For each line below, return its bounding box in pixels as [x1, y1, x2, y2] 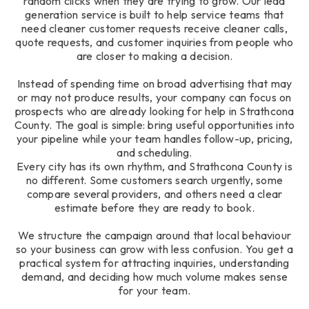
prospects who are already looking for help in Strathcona [14, 103, 295, 118]
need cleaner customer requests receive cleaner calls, [21, 21, 288, 35]
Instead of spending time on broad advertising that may [17, 76, 292, 90]
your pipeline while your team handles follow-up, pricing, [16, 131, 293, 146]
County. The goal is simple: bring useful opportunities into [14, 117, 295, 132]
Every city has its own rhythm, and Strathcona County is [17, 159, 292, 173]
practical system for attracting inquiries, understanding [19, 255, 290, 270]
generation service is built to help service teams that [25, 7, 284, 21]
